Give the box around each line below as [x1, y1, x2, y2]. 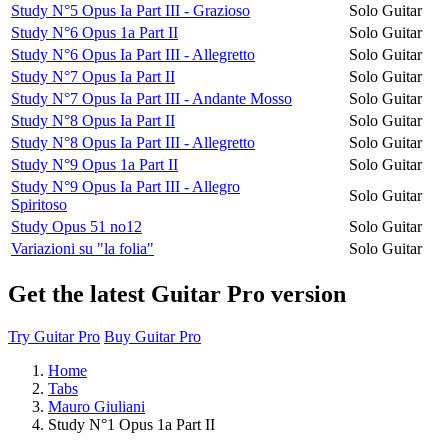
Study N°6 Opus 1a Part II [11, 23, 178, 41]
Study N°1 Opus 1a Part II [48, 415, 215, 433]
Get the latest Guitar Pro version [8, 280, 346, 307]
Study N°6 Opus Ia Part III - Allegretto [11, 45, 255, 63]
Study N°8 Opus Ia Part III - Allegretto [11, 133, 255, 151]
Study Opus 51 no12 [11, 217, 142, 235]
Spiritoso [11, 195, 67, 213]
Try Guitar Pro [8, 327, 100, 345]
